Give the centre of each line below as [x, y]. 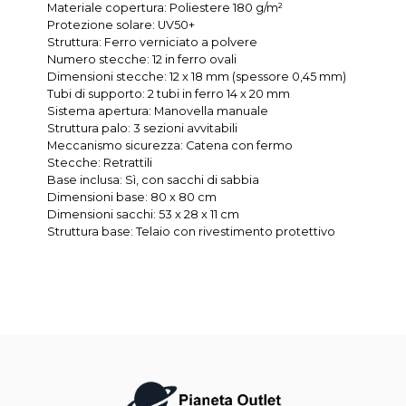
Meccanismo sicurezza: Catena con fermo [170, 145]
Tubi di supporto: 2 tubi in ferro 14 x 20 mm [169, 93]
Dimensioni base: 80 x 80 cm [132, 197]
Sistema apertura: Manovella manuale [158, 111]
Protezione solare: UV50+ [121, 24]
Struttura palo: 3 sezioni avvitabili [143, 128]
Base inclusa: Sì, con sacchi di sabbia [154, 179]
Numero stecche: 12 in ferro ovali [142, 59]
